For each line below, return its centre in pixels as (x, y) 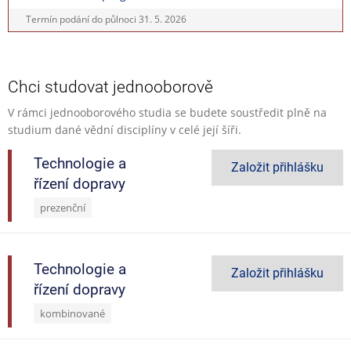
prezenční (63, 208)
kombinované (72, 313)
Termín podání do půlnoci (83, 20)
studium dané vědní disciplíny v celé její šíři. (125, 129)
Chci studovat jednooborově (110, 87)
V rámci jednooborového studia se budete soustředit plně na (167, 112)
